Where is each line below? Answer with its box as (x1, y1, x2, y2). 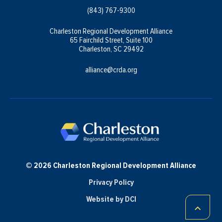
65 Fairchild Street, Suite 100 (69, 36, 153, 45)
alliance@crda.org (85, 66, 137, 74)
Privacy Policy (88, 178, 134, 186)
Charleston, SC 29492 (78, 45, 144, 54)
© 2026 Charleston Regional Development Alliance (26, 162, 196, 169)
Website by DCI (86, 195, 136, 203)
